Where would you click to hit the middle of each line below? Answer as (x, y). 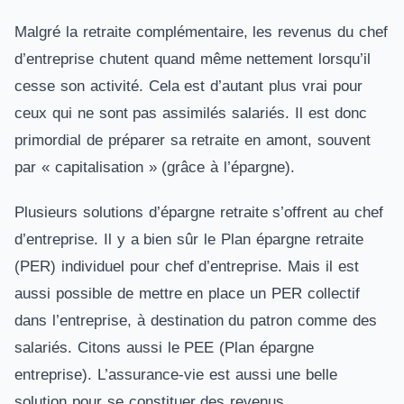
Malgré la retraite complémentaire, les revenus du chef (201, 32)
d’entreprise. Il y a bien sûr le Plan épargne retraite (189, 239)
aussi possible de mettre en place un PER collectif (187, 294)
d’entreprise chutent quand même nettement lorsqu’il (193, 59)
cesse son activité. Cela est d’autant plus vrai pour (188, 86)
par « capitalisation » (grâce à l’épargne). (157, 167)
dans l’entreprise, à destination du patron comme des (196, 321)
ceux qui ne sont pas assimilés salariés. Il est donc (191, 113)
